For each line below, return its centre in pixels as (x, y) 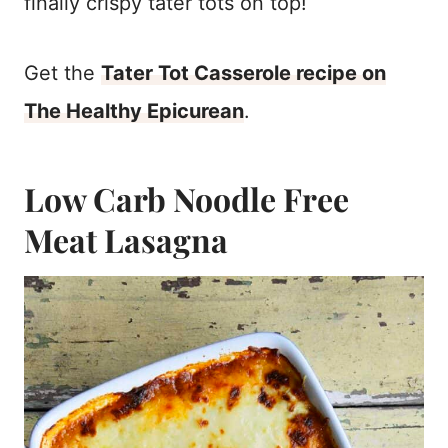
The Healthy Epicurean (134, 111)
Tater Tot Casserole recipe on (243, 73)
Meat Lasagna (126, 240)
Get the (62, 73)
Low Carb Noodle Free (186, 199)
